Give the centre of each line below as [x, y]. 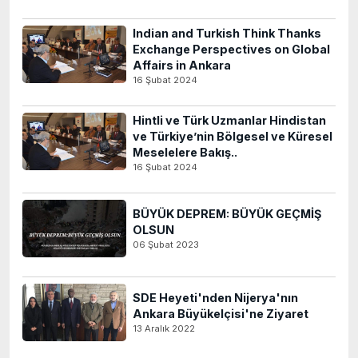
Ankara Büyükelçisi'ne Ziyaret [221, 314]
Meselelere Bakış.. [185, 152]
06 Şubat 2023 [166, 245]
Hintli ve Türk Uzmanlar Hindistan [229, 120]
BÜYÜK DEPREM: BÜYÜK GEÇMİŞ [227, 214]
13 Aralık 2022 [164, 328]
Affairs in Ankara [182, 65]
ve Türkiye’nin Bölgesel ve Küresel [233, 136]
